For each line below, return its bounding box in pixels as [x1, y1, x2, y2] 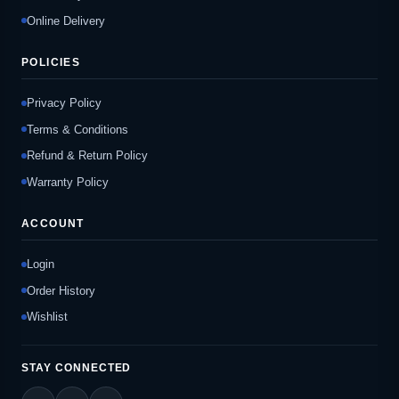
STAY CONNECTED [21, 362, 132, 375]
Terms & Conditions [27, 122, 128, 136]
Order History [27, 283, 95, 297]
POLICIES [21, 55, 81, 69]
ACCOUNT [21, 216, 85, 230]
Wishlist [27, 310, 68, 324]
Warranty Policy [27, 175, 109, 189]
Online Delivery [27, 13, 105, 28]
